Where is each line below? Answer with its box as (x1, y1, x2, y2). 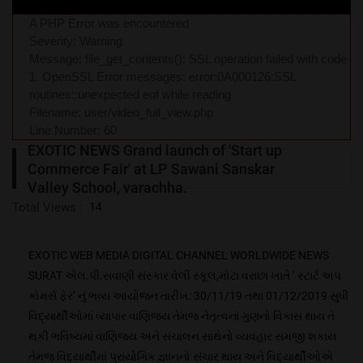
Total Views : (12, 200, 83, 216)
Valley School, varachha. (28, 178, 187, 196)
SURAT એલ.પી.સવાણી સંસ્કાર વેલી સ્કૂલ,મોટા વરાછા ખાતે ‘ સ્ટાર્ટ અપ (28, 269, 341, 283)
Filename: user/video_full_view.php (29, 105, 213, 120)
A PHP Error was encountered (29, 16, 189, 31)
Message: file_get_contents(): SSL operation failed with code (29, 52, 347, 66)
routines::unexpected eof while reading (29, 88, 231, 102)
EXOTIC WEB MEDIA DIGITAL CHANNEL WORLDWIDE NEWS (28, 249, 329, 263)
